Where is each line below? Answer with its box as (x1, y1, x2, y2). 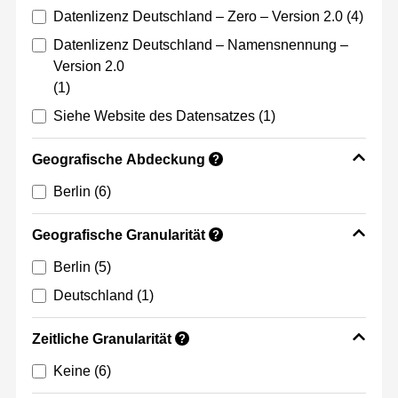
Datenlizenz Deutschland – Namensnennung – (53, 37, 348, 53)
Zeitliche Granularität (32, 331, 171, 347)
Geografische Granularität (32, 227, 205, 243)
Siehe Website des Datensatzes (53, 108, 255, 124)
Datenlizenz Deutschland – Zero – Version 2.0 (53, 9, 343, 25)
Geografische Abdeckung (32, 152, 205, 168)
